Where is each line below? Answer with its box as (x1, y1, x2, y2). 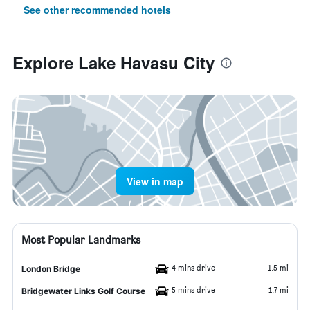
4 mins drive (172, 262, 215, 273)
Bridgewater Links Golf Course (21, 286, 145, 296)
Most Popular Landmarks (21, 233, 140, 246)
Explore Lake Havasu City (12, 51, 215, 74)
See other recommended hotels (24, 3, 171, 17)
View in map (127, 174, 183, 188)
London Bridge (21, 264, 80, 274)
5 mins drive (172, 284, 215, 295)
